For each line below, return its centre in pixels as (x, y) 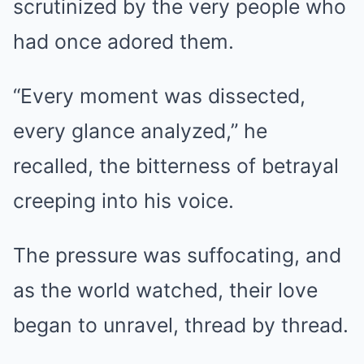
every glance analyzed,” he (140, 131)
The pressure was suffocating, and (177, 256)
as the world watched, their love (165, 290)
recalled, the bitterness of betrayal (176, 166)
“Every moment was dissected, (159, 96)
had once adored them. (123, 42)
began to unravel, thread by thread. (181, 325)
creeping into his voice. (123, 201)
